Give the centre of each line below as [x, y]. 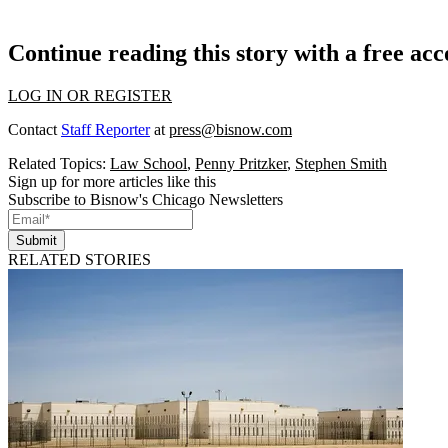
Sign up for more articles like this [112, 181]
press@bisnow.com [230, 129]
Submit [36, 240]
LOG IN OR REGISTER [90, 95]
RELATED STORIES [79, 259]
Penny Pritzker [241, 163]
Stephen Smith [341, 163]
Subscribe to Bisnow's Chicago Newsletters [145, 199]
